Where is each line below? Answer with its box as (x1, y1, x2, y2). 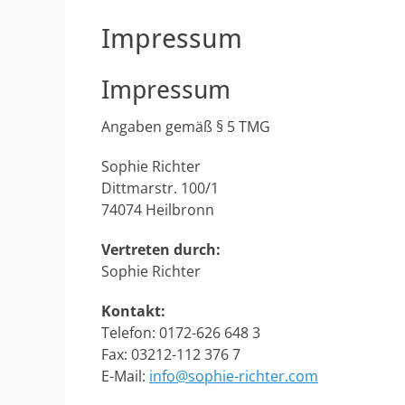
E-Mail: (101, 366, 149, 386)
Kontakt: (101, 301, 165, 321)
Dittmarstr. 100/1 (101, 178, 219, 198)
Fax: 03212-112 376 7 (101, 344, 240, 364)
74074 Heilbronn (101, 200, 214, 220)
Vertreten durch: (101, 240, 221, 259)
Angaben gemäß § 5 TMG (101, 117, 270, 137)
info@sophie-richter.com (149, 366, 318, 386)
